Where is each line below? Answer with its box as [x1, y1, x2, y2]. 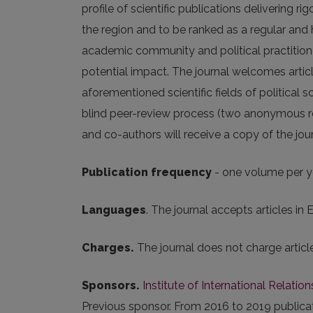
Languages [82, 203, 146, 217]
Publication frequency [82, 166, 214, 179]
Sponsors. [82, 279, 143, 292]
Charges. [82, 241, 137, 254]
